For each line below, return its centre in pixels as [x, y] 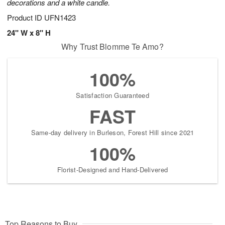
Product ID [26, 18]
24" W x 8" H [29, 33]
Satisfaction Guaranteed [113, 95]
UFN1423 [60, 18]
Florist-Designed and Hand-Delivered [113, 170]
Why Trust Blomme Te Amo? [113, 47]
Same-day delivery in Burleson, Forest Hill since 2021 [113, 133]
